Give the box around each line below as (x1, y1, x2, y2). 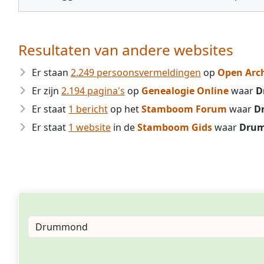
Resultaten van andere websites (18, 40, 233, 60)
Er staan (32, 66, 71, 79)
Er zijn (32, 84, 61, 97)
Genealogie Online (141, 84, 229, 97)
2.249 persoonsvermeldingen (71, 66, 201, 79)
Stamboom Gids (137, 121, 212, 134)
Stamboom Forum (141, 103, 227, 115)
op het (108, 103, 141, 115)
